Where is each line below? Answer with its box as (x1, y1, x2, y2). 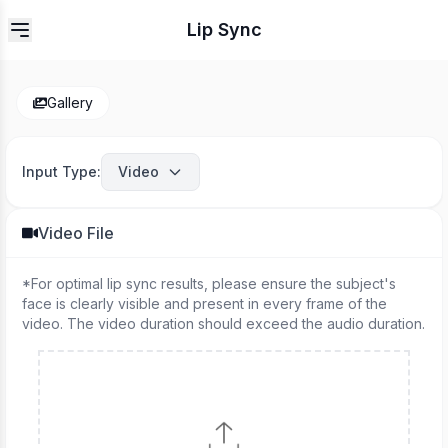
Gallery (47, 94, 93, 111)
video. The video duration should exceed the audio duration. (22, 315, 425, 332)
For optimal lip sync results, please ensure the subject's (31, 275, 396, 292)
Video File (38, 223, 114, 243)
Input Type (22, 163, 97, 180)
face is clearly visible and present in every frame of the (22, 295, 387, 312)
